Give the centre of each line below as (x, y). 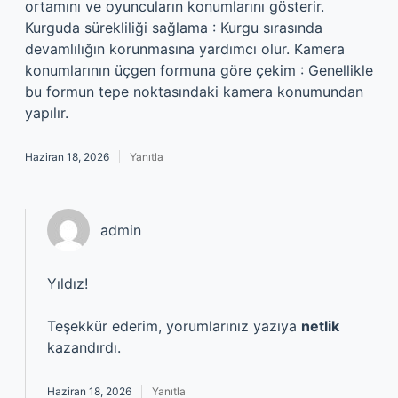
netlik (320, 326)
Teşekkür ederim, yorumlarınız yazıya (174, 326)
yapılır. (47, 113)
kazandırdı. (84, 347)
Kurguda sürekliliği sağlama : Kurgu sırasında (174, 28)
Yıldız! (68, 283)
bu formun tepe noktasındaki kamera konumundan (194, 92)
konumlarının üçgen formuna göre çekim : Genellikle (199, 70)
